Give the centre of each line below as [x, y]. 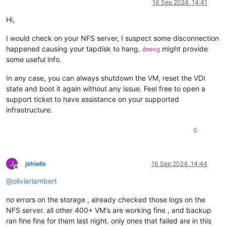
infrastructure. [29, 110]
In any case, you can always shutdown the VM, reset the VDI [106, 78]
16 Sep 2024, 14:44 [179, 164]
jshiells [36, 164]
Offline [25, 171]
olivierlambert [35, 181]
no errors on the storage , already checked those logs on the [106, 200]
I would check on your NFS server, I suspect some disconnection [112, 38]
